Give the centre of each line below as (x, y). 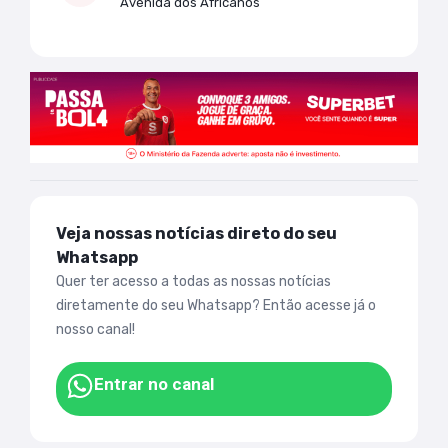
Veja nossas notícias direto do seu (196, 233)
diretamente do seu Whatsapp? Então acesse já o (216, 305)
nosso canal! (95, 329)
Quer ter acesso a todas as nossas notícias (193, 281)
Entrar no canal (154, 383)
